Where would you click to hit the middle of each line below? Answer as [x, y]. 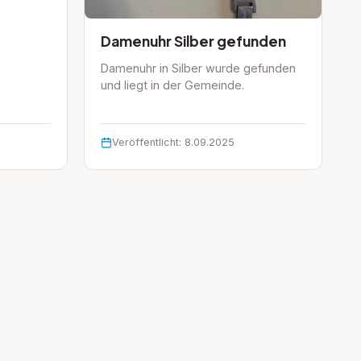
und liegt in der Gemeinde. [172, 85]
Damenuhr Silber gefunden [193, 41]
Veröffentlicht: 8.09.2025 [173, 143]
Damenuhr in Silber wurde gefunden [198, 68]
